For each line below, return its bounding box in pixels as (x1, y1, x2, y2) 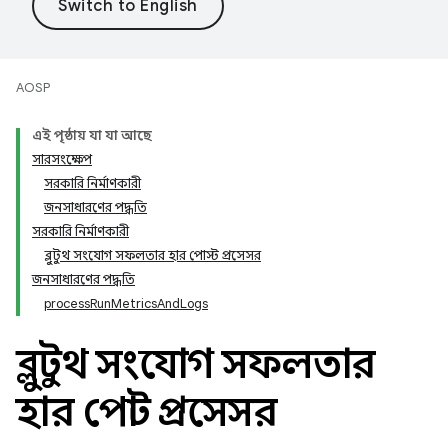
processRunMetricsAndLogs (44, 295, 208, 312)
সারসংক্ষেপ (32, 151, 92, 168)
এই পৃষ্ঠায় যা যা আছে (32, 127, 152, 144)
